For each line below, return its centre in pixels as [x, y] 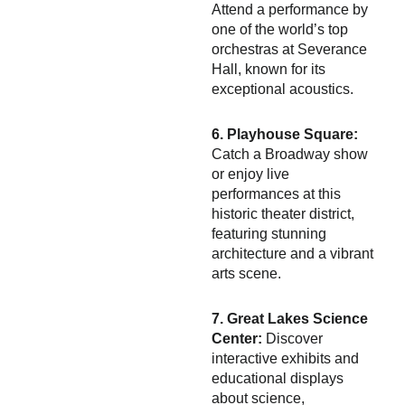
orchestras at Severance [289, 49]
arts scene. [246, 273]
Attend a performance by [290, 9]
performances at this [276, 194]
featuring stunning [269, 234]
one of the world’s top [280, 29]
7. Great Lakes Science [290, 319]
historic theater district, [283, 214]
